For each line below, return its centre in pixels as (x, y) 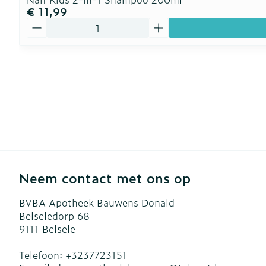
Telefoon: (42, 255)
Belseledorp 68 (54, 216)
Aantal (42, 23)
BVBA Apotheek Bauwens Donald (97, 202)
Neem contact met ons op (105, 178)
